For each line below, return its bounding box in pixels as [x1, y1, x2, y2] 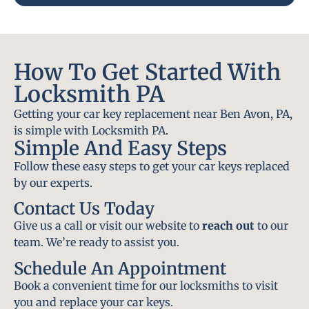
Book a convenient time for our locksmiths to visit [14, 278, 278, 292]
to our [255, 219, 288, 233]
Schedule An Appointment [14, 257, 226, 279]
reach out [202, 219, 255, 233]
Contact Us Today [14, 198, 154, 220]
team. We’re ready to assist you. [14, 235, 179, 250]
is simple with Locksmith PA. [14, 123, 168, 138]
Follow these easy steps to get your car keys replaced [14, 159, 290, 174]
